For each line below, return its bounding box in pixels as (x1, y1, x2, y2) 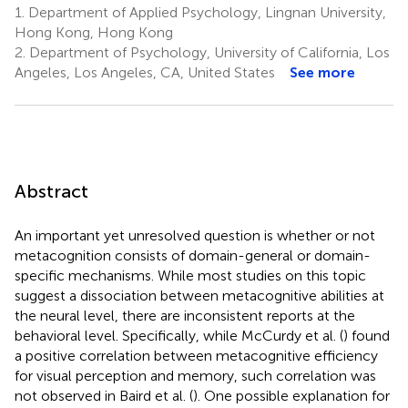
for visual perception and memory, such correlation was (15, 366, 376, 384)
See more (290, 63, 355, 81)
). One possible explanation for (193, 386, 390, 404)
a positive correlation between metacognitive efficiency (15, 346, 378, 364)
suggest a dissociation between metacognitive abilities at (15, 286, 384, 304)
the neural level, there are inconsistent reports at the (15, 306, 355, 324)
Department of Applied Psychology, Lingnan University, (25, 3, 386, 21)
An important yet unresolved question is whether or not (15, 226, 375, 244)
